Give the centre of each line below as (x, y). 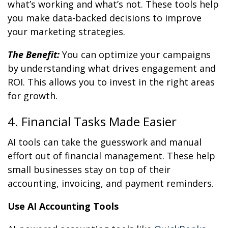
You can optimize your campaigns (136, 55)
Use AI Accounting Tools (63, 206)
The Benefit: (34, 55)
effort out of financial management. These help (111, 156)
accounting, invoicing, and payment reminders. (111, 183)
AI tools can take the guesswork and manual (105, 142)
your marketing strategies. (66, 32)
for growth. (33, 96)
